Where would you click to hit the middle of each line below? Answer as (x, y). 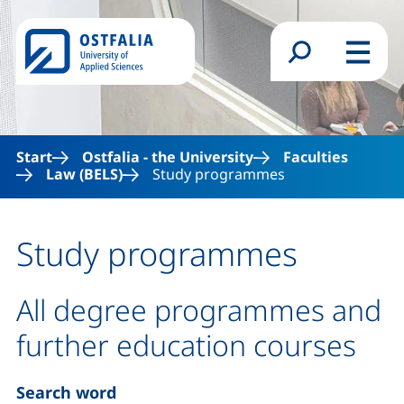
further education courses (186, 345)
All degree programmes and (199, 310)
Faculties (316, 157)
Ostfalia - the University (168, 157)
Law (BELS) (84, 174)
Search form (340, 60)
